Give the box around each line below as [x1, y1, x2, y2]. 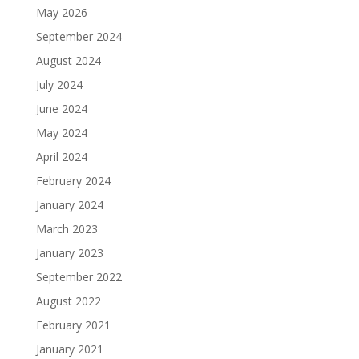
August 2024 [35, 52, 101, 68]
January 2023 [35, 244, 103, 260]
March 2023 [35, 220, 98, 236]
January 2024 [35, 196, 103, 212]
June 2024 [35, 100, 87, 116]
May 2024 [35, 124, 87, 140]
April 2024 [35, 148, 87, 164]
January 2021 [35, 341, 103, 357]
